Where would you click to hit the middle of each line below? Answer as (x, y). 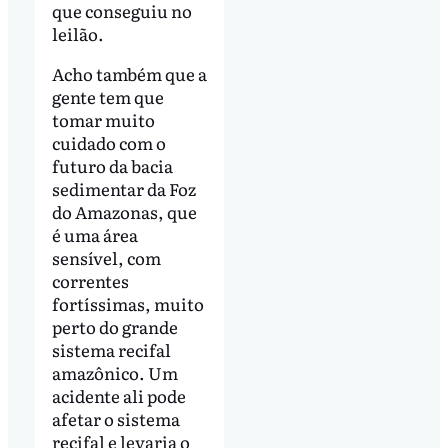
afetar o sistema (115, 419)
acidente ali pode (118, 396)
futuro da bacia (112, 166)
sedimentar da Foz (123, 189)
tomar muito (103, 120)
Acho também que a (129, 74)
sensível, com (106, 258)
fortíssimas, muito (127, 304)
